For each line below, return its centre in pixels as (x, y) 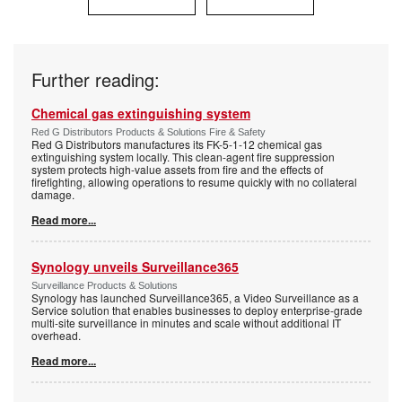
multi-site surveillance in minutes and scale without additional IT (186, 323)
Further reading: (96, 80)
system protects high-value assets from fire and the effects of (177, 170)
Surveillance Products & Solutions (105, 286)
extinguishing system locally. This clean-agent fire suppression (183, 157)
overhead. (56, 336)
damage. (53, 195)
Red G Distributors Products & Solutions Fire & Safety (149, 132)
